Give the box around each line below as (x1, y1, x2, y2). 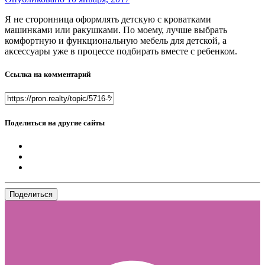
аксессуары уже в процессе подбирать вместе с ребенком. (5, 46, 240, 57)
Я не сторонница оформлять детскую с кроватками (5, 14, 211, 25)
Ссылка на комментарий (5, 70, 91, 79)
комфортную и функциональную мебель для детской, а (5, 35, 227, 46)
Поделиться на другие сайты (5, 118, 105, 127)
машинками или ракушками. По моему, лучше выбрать (5, 25, 227, 35)
